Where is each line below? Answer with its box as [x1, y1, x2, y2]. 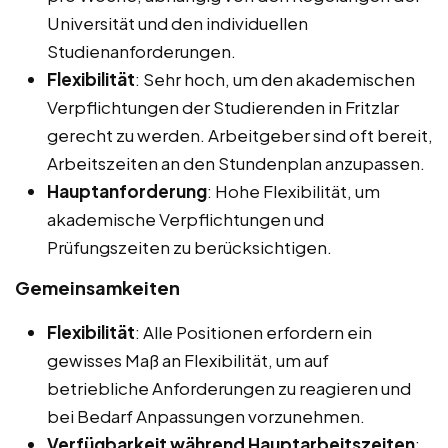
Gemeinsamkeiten [15, 276, 180, 300]
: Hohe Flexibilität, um [207, 180, 380, 203]
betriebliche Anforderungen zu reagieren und [47, 377, 411, 400]
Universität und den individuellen [47, 12, 308, 35]
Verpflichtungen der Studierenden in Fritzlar [47, 96, 399, 119]
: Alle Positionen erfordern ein [135, 321, 372, 344]
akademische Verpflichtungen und [47, 208, 324, 231]
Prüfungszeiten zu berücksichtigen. [47, 236, 332, 259]
